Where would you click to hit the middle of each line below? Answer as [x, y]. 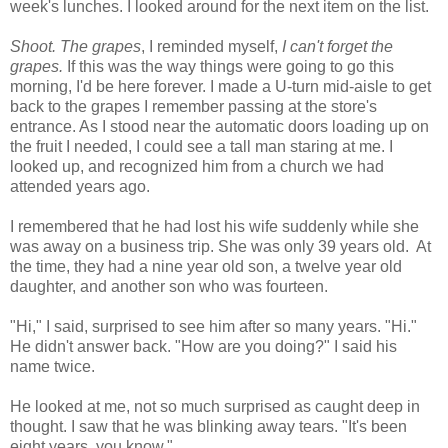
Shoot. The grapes [75, 46]
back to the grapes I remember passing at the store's [193, 106]
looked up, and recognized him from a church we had [197, 166]
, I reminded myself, [209, 46]
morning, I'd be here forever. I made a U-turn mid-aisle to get [220, 86]
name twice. [52, 366]
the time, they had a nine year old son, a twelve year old [206, 266]
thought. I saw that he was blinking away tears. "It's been [208, 426]
